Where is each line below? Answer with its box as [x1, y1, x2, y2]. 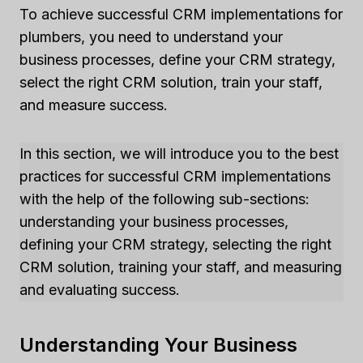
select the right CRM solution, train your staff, [19, 74, 322, 91]
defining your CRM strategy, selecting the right [19, 236, 331, 253]
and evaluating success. [19, 281, 180, 298]
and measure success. [19, 96, 168, 113]
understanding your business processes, [19, 213, 288, 230]
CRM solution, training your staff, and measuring [19, 258, 342, 275]
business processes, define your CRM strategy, [19, 51, 335, 68]
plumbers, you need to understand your [19, 28, 283, 45]
